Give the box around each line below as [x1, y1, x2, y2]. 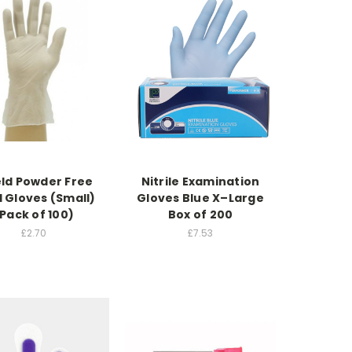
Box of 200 [167, 207, 233, 223]
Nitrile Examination [141, 174, 260, 190]
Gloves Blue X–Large [137, 190, 264, 207]
